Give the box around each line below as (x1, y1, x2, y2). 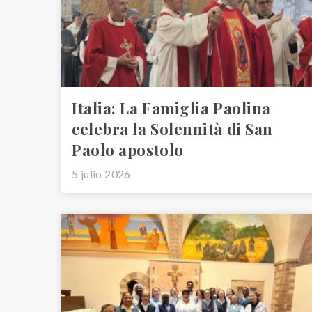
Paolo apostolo (72, 139, 184, 160)
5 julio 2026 (72, 167, 131, 180)
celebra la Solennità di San (72, 118, 273, 139)
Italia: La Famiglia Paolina (72, 97, 271, 118)
